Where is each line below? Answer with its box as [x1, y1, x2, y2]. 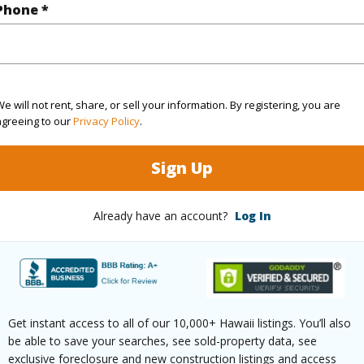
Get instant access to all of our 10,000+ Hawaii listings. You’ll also [8, 315, 351, 331]
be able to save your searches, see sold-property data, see [8, 333, 317, 349]
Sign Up [151, 156, 213, 179]
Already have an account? [93, 207, 231, 223]
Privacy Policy [73, 113, 140, 128]
